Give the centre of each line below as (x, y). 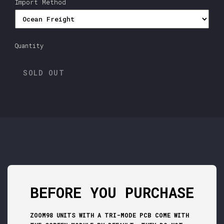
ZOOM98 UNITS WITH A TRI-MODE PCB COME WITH (109, 215)
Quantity (29, 46)
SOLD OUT (44, 73)
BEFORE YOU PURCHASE (112, 193)
